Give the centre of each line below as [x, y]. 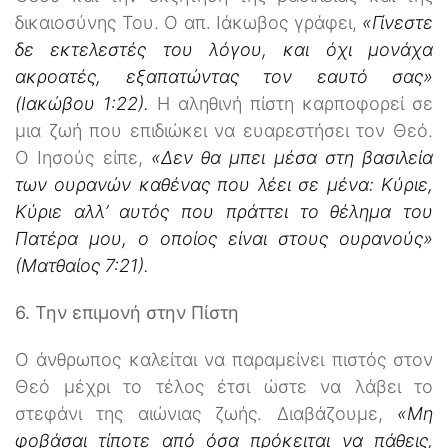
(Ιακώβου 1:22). [82, 103]
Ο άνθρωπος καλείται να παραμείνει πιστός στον [224, 359]
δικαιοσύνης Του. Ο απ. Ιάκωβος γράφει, [186, 22]
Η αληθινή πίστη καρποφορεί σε [291, 103]
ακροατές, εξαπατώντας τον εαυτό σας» [224, 76]
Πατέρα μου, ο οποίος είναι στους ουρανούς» [224, 238]
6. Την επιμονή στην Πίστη [127, 312]
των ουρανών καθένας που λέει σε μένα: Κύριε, [224, 184]
